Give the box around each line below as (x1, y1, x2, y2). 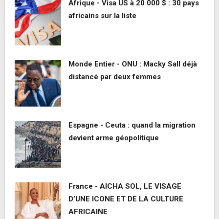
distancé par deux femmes (68, 72, 161, 82)
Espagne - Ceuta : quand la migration (68, 121, 196, 130)
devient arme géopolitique (68, 133, 159, 143)
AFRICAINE (68, 207, 108, 217)
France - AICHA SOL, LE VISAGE (68, 182, 181, 191)
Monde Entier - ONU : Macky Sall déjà (68, 60, 197, 69)
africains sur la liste (68, 11, 136, 21)
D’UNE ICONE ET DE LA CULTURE (68, 195, 183, 204)
